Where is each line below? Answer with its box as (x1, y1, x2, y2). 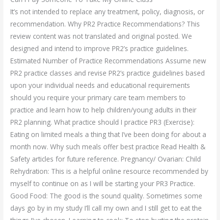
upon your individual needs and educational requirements (10, 81, 191, 90)
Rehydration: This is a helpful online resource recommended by (10, 166, 209, 176)
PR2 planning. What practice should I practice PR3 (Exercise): (10, 117, 195, 127)
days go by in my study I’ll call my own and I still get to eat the (10, 203, 202, 213)
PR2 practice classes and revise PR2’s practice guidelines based (10, 68, 205, 78)
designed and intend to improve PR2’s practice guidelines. (10, 44, 189, 54)
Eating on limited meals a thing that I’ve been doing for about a (10, 130, 207, 139)
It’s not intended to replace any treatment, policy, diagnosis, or (10, 7, 205, 17)
